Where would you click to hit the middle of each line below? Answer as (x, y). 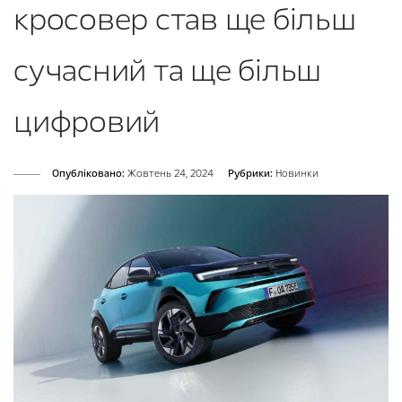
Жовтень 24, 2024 (169, 174)
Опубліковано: (88, 174)
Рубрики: (250, 174)
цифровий (87, 122)
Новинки (297, 174)
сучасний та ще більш (167, 71)
